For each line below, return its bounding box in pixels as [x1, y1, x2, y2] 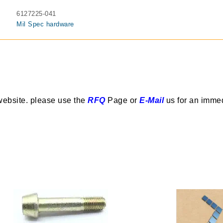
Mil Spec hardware [16, 20, 74, 28]
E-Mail [139, 96, 164, 105]
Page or [105, 96, 137, 105]
